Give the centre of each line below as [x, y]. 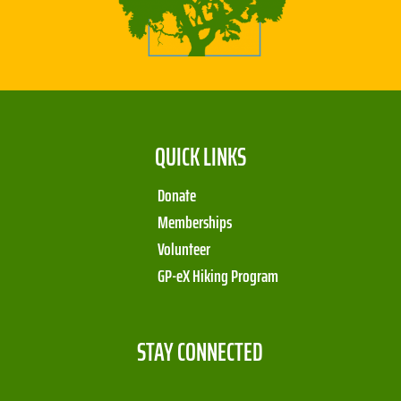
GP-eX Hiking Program [218, 276]
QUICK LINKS [200, 157]
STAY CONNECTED [200, 352]
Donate [177, 196]
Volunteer [184, 249]
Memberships [195, 222]
